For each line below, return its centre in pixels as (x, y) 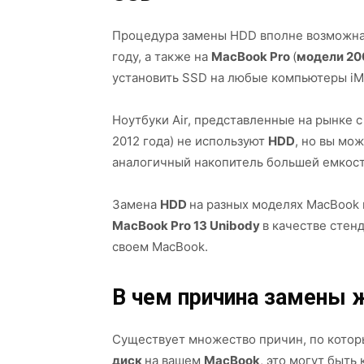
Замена (136, 204)
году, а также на (162, 56)
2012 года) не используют (190, 141)
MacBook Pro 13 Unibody (187, 225)
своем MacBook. (160, 247)
